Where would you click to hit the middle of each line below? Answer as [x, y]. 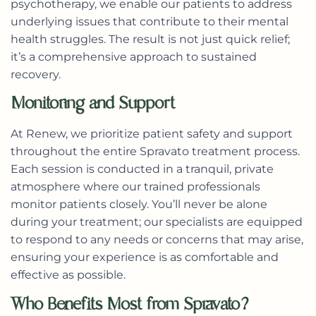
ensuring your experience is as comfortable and [145, 257]
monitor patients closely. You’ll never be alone [139, 205]
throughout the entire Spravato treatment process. [155, 152]
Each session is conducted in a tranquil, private [142, 169]
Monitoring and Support [93, 103]
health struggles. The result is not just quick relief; [150, 39]
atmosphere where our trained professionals [135, 187]
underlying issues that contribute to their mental [150, 21]
